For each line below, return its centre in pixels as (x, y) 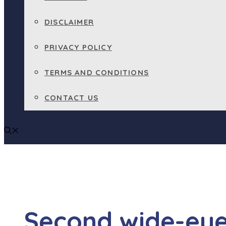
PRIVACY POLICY (78, 47)
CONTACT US (71, 98)
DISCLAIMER (69, 22)
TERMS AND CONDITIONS (97, 72)
